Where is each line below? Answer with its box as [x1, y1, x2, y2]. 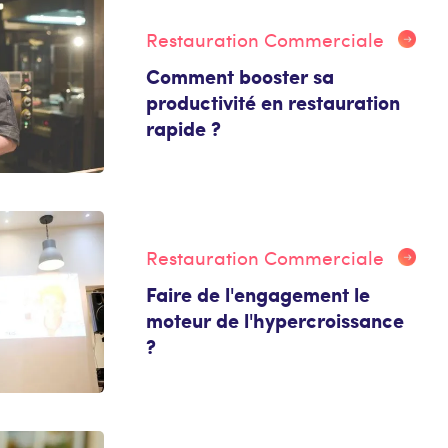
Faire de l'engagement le [145, 280, 370, 309]
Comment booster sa [145, 61, 334, 90]
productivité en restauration [145, 87, 400, 116]
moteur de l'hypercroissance [145, 306, 404, 335]
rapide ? [145, 113, 221, 142]
